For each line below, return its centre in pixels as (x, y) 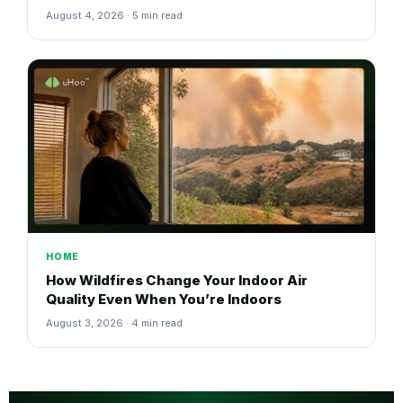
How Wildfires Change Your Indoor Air (177, 281)
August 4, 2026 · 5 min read (114, 16)
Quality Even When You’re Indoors (164, 300)
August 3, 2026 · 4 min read (114, 323)
